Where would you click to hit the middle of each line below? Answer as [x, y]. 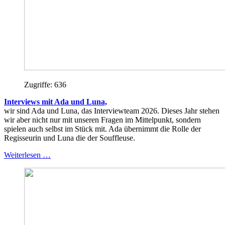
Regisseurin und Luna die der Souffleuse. [70, 138]
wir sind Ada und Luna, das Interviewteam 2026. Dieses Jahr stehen [112, 110]
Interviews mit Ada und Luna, [55, 101]
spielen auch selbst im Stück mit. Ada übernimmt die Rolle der [102, 129]
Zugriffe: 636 [45, 84]
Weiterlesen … [27, 155]
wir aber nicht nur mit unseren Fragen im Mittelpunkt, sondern [102, 120]
